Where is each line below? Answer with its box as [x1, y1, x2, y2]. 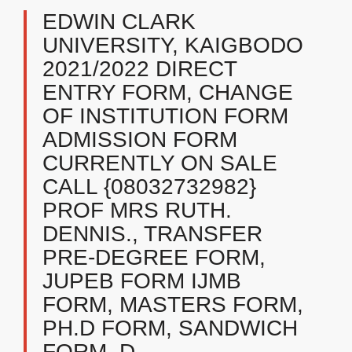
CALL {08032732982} [42, 174, 256, 199]
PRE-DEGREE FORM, [42, 245, 266, 269]
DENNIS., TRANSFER [42, 222, 262, 246]
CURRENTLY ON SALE [42, 151, 277, 175]
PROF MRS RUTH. [42, 198, 232, 222]
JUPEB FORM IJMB [42, 269, 241, 293]
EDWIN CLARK [42, 9, 196, 34]
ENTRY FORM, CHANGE [42, 80, 293, 104]
